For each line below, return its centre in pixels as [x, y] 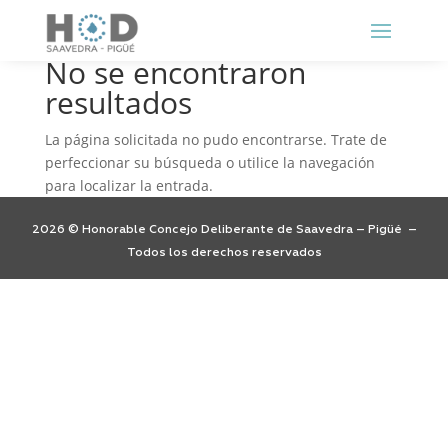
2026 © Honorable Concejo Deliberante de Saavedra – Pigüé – [224, 230]
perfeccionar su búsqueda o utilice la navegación [209, 162]
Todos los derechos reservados [224, 253]
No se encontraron [175, 72]
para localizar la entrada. [128, 185]
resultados [118, 102]
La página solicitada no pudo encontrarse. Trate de [215, 139]
